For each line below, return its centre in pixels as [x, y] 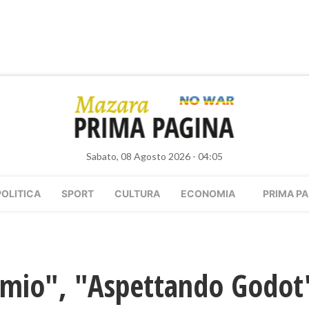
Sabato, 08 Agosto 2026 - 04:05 [154, 156]
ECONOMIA [208, 193]
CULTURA [137, 193]
